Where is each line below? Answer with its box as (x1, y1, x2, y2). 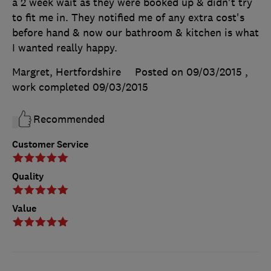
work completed (12, 80, 93, 94)
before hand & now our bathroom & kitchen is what (12, 25, 259, 39)
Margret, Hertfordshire (12, 65, 121, 79)
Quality (12, 169, 44, 183)
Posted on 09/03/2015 (135, 65, 242, 79)
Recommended (33, 112, 105, 126)
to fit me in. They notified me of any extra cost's (12, 10, 244, 24)
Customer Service (12, 137, 88, 151)
